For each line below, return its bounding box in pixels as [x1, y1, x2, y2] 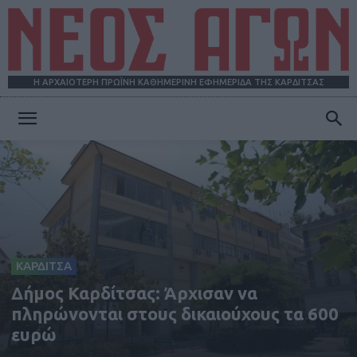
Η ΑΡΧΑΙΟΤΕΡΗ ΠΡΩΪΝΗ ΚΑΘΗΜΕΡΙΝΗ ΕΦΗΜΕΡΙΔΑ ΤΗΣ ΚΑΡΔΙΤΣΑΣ [33, 77, 324, 88]
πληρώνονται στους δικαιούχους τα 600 [11, 303, 339, 324]
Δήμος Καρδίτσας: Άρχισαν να [11, 282, 257, 303]
